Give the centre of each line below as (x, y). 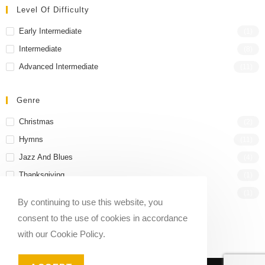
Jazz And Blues (46, 157)
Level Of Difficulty (53, 9)
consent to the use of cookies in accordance (103, 218)
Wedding (34, 192)
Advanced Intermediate (59, 66)
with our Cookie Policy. (62, 234)
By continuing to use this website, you (90, 202)
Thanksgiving (42, 174)
